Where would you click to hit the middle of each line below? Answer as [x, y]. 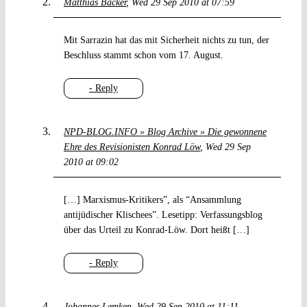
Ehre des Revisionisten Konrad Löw [132, 147]
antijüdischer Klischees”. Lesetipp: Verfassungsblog [163, 215]
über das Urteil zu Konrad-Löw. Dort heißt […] [156, 230]
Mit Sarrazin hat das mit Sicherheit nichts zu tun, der [166, 40]
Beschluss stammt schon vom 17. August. [143, 56]
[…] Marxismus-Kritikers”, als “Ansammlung [152, 200]
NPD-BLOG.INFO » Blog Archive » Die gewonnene [165, 132]
